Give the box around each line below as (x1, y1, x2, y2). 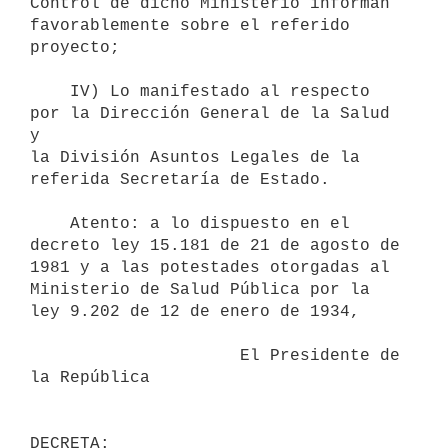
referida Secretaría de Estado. (30, 170, 330, 189)
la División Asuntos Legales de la (30, 148, 360, 167)
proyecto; (30, 38, 120, 57)
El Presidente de (30, 346, 240, 365)
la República (30, 368, 150, 387)
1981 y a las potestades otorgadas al (30, 258, 390, 277)
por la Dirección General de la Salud (30, 104, 390, 123)
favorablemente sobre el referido (30, 16, 350, 35)
